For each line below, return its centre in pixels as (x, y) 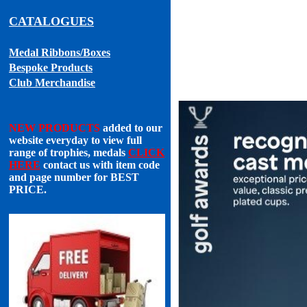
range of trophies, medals (69, 152)
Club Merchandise (52, 83)
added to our (131, 128)
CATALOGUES (51, 21)
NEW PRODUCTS (54, 128)
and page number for (60, 177)
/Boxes (95, 52)
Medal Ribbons (45, 52)
